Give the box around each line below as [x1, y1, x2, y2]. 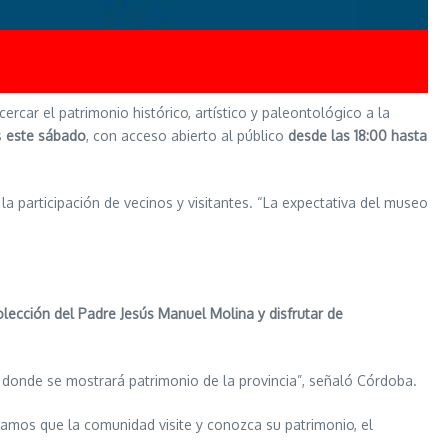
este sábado [6, 127, 86, 145]
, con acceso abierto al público [86, 127, 288, 145]
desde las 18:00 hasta [288, 127, 427, 145]
